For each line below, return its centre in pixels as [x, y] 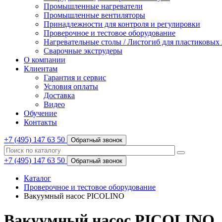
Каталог [37, 178]
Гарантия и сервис [75, 78]
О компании [45, 60]
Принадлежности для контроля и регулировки [122, 24]
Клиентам [41, 69]
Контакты [40, 122]
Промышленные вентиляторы [94, 15]
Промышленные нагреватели [93, 6]
